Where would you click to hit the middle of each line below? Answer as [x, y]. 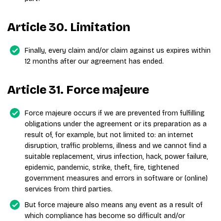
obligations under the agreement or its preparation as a [116, 124]
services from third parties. [69, 189]
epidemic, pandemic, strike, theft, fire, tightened [102, 167]
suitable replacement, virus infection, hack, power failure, [116, 157]
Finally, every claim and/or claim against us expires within [118, 51]
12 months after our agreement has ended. [94, 61]
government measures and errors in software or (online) [116, 178]
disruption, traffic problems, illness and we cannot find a [116, 146]
